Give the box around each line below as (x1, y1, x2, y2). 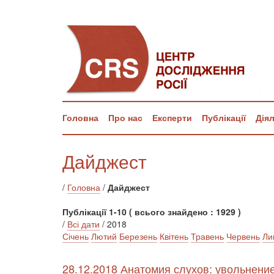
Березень (119, 230, 157, 242)
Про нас (108, 111, 143, 124)
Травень (191, 230, 224, 242)
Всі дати (67, 218, 100, 230)
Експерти (152, 111, 192, 124)
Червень (226, 230, 260, 242)
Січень (62, 230, 89, 242)
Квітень (160, 230, 188, 242)
